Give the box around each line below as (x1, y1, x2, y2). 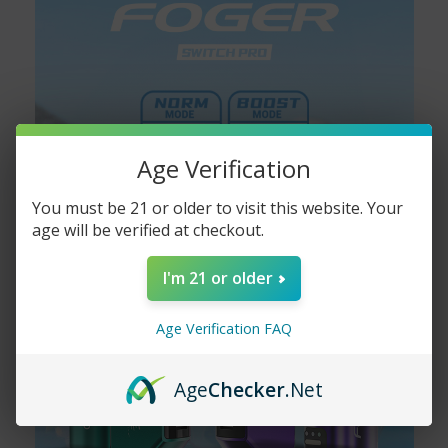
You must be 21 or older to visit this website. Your (32, 197, 403, 220)
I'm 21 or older (163, 266, 274, 289)
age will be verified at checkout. (32, 219, 264, 242)
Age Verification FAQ (156, 319, 292, 339)
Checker (207, 376, 285, 404)
